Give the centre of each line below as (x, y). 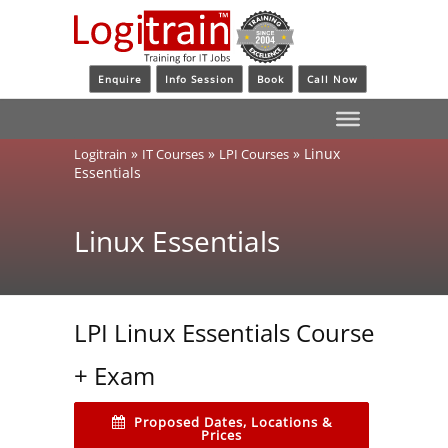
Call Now (332, 79)
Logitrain (100, 153)
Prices (221, 434)
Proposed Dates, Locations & (232, 421)
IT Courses (173, 153)
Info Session (199, 79)
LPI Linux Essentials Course (224, 332)
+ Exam (114, 375)
